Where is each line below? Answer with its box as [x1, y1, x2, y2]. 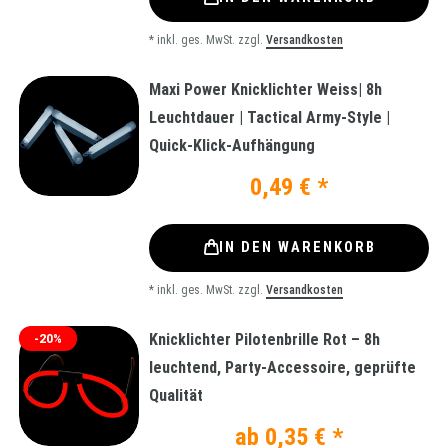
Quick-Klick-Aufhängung [149, 135, 315, 155]
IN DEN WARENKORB [218, 239, 376, 257]
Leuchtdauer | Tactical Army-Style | [149, 107, 390, 127]
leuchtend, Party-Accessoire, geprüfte [149, 357, 416, 377]
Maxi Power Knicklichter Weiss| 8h [149, 79, 382, 99]
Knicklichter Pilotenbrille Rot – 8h [149, 329, 380, 349]
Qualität [149, 385, 203, 405]
